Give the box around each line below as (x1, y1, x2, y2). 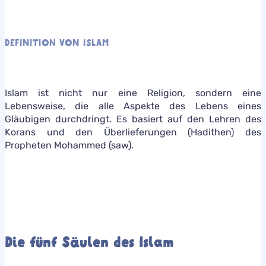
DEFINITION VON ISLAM (5, 36, 109, 49)
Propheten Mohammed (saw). (5, 139, 134, 151)
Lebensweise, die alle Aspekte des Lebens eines (5, 100, 261, 112)
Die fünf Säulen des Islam (5, 232, 173, 252)
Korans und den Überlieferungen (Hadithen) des (5, 126, 261, 138)
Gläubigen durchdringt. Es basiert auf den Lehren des (5, 113, 261, 125)
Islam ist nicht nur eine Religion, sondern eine (5, 87, 261, 99)
